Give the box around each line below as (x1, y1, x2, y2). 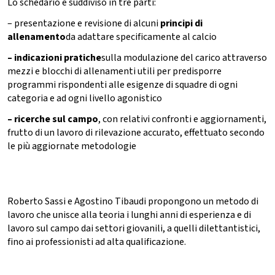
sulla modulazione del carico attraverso (101, 51, 267, 65)
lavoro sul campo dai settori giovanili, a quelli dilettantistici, (7, 222, 260, 236)
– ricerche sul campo (7, 112, 98, 126)
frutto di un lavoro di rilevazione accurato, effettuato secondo (7, 126, 265, 140)
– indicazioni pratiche (7, 51, 101, 65)
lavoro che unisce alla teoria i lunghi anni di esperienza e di (7, 208, 251, 222)
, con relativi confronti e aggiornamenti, (98, 112, 266, 126)
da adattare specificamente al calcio (66, 30, 217, 44)
